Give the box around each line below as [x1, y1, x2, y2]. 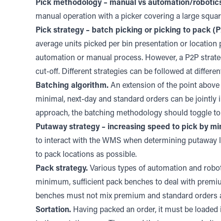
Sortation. [36, 206, 71, 214]
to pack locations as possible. [36, 151, 137, 159]
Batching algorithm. [36, 82, 109, 90]
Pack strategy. [36, 165, 88, 173]
